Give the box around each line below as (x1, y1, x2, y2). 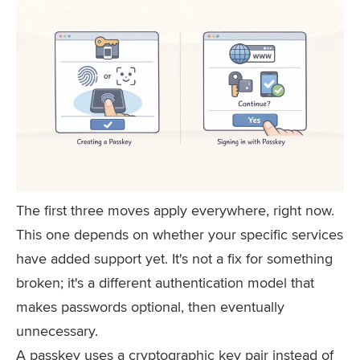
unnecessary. (16, 321, 98, 341)
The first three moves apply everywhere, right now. (16, 200, 334, 220)
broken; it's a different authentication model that (16, 272, 314, 292)
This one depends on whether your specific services (16, 224, 343, 244)
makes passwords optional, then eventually (16, 297, 284, 317)
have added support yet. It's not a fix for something (16, 248, 333, 268)
